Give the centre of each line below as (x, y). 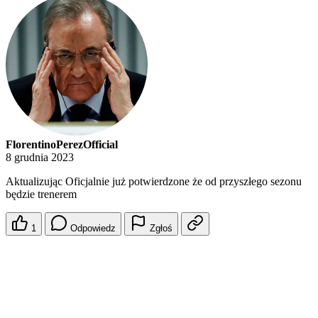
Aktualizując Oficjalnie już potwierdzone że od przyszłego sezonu (154, 182)
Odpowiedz (93, 229)
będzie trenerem (41, 194)
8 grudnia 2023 (40, 158)
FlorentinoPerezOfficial (62, 145)
